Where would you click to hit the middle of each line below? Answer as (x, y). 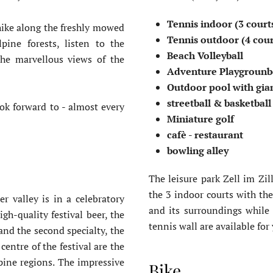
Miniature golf (202, 119)
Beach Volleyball (206, 55)
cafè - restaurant (207, 134)
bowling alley (198, 150)
